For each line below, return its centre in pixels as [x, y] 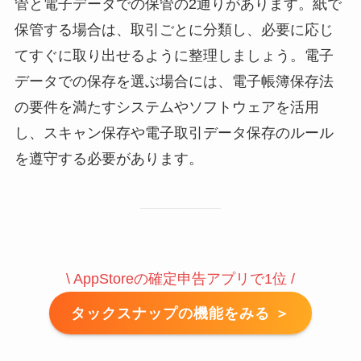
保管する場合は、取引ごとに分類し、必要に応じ [174, 29]
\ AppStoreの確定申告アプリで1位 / [180, 279]
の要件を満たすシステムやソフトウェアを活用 [166, 107]
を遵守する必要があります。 [108, 158]
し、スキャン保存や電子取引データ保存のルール [174, 133]
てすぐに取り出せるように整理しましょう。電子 [174, 55]
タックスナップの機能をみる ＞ [180, 313]
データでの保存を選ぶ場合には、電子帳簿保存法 [174, 81]
